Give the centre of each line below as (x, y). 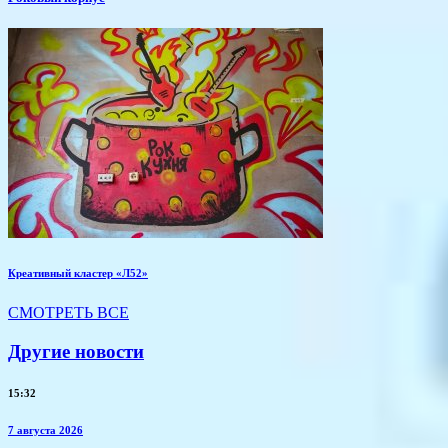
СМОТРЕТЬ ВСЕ (68, 312)
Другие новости (76, 351)
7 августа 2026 (45, 430)
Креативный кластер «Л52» (78, 272)
